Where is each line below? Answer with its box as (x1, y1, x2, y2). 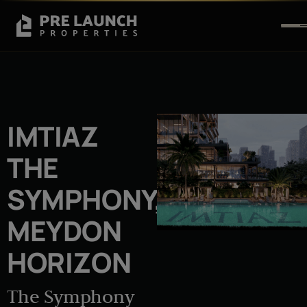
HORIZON (7, 243, 132, 281)
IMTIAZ (7, 116, 99, 155)
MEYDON (7, 211, 122, 249)
